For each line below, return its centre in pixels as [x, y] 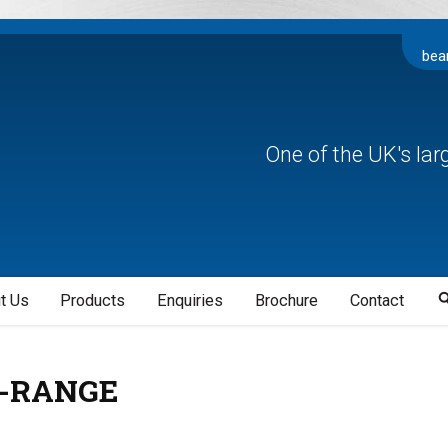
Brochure [286, 301]
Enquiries [190, 301]
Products [93, 301]
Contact [376, 301]
